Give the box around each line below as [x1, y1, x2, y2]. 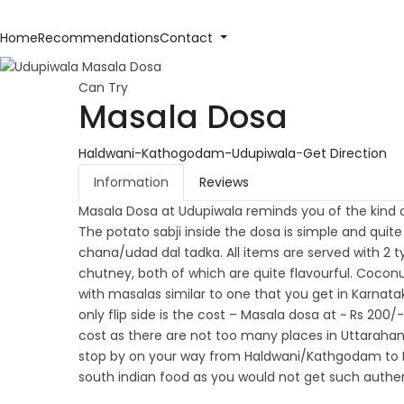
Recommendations [38, 29, 160, 47]
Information [94, 172, 169, 191]
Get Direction [303, 143, 387, 162]
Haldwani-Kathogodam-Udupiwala [78, 143, 296, 162]
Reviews [199, 172, 249, 191]
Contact [160, 29, 216, 47]
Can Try [78, 78, 128, 96]
